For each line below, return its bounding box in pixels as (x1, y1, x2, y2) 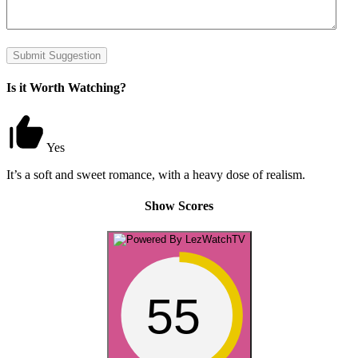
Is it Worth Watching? (6, 80, 126, 94)
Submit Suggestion (13, 49, 101, 62)
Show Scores (145, 199, 213, 213)
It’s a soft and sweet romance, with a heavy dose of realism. (6, 168, 305, 182)
